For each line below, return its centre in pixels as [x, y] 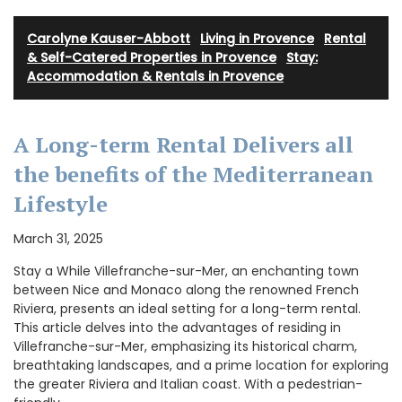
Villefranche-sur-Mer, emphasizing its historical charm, [185, 347]
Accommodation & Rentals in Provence [155, 77]
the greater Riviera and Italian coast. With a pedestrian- [188, 385]
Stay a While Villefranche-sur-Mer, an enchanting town [186, 271]
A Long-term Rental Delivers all [184, 145]
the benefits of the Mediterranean [193, 175]
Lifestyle [61, 204]
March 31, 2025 [58, 239]
